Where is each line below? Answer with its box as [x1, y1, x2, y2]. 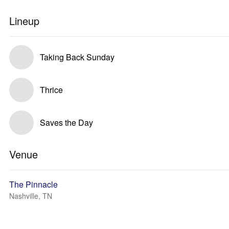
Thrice [40, 84, 63, 96]
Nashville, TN [9, 191, 52, 201]
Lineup [9, 13, 39, 28]
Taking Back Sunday [40, 51, 114, 63]
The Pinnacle [9, 178, 58, 190]
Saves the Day [40, 117, 93, 128]
